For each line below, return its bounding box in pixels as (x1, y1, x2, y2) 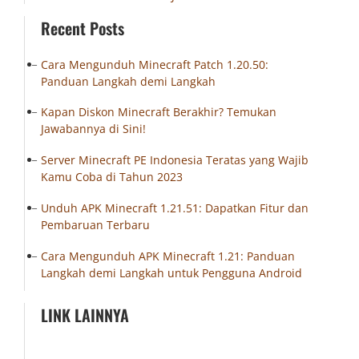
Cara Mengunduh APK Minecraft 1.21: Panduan (41, 248, 295, 264)
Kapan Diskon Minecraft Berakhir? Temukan (41, 104, 276, 120)
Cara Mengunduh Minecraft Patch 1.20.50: (41, 56, 268, 72)
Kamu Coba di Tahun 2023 (41, 169, 183, 185)
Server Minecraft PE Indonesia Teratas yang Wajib (41, 152, 309, 168)
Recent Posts (41, 15, 124, 40)
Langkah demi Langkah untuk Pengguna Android (41, 264, 302, 280)
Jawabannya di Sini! (41, 121, 146, 137)
